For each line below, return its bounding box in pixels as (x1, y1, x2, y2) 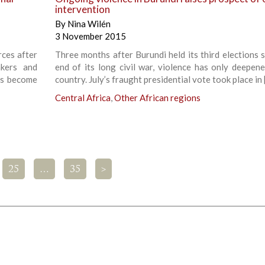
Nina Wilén (67, 18, 111, 30)
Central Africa (54, 92, 111, 104)
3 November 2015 (54, 31, 126, 42)
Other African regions (114, 92, 201, 104)
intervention (54, 3, 110, 16)
